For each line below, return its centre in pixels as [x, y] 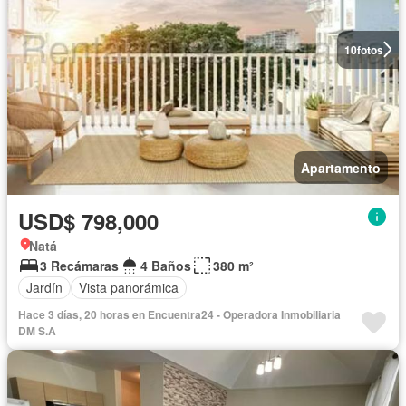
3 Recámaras [79, 265]
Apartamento [341, 167]
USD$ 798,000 [88, 221]
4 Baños [166, 265]
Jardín [44, 288]
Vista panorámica [129, 288]
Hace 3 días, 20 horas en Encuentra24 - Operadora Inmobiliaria [179, 314]
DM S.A [37, 330]
